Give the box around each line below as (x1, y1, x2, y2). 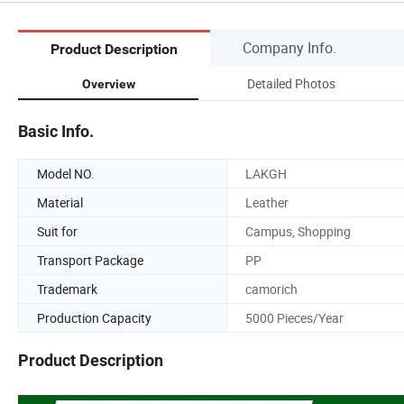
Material (37, 193, 83, 211)
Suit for (37, 222, 78, 240)
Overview (81, 76, 135, 91)
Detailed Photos (247, 74, 335, 92)
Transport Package (37, 251, 143, 269)
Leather (245, 193, 289, 211)
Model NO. (37, 164, 95, 182)
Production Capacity (37, 308, 151, 326)
